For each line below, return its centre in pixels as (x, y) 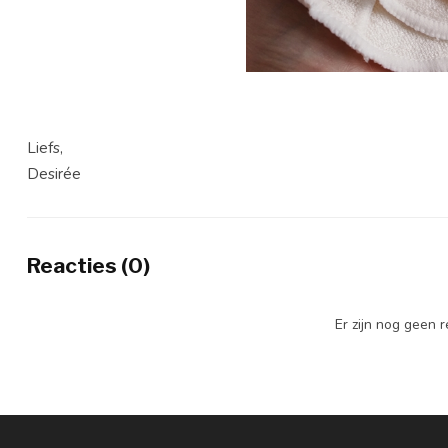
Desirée (54, 173)
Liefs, (45, 147)
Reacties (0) (88, 266)
